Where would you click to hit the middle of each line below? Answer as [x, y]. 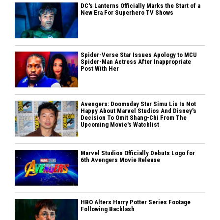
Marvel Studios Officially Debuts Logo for [138, 153]
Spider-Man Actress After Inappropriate [136, 61]
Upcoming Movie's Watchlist [120, 124]
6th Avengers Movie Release [121, 160]
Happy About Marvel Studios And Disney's [139, 110]
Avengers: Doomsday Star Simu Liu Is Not [138, 104]
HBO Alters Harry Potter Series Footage [136, 202]
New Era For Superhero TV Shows [127, 12]
